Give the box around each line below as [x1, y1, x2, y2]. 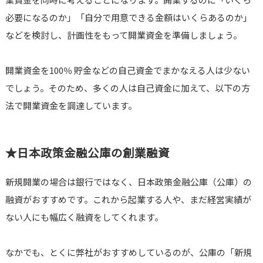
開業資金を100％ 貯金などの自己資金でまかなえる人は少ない [5, 63, 250, 76]
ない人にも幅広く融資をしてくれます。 [5, 210, 163, 223]
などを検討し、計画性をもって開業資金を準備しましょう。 [5, 28, 242, 41]
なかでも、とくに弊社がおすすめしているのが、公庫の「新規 [5, 245, 252, 258]
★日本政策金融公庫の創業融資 [5, 143, 170, 161]
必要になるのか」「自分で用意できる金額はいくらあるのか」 [5, 11, 252, 23]
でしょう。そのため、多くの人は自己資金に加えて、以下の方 [5, 81, 250, 94]
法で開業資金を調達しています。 [5, 99, 137, 112]
